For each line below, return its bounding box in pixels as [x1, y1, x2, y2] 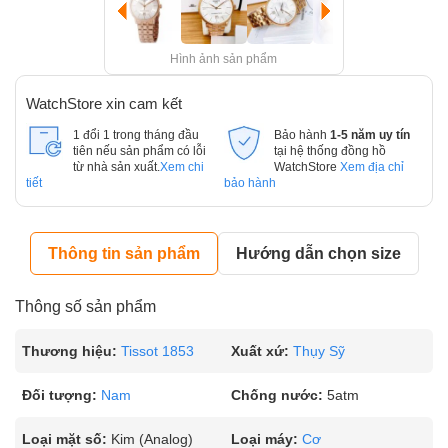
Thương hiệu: [22, 343, 117, 359]
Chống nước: [231, 387, 323, 403]
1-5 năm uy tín [329, 129, 410, 141]
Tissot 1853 [121, 343, 194, 359]
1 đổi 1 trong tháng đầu [73, 129, 199, 141]
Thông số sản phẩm [15, 298, 156, 315]
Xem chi [160, 161, 204, 173]
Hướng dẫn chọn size [235, 245, 401, 262]
